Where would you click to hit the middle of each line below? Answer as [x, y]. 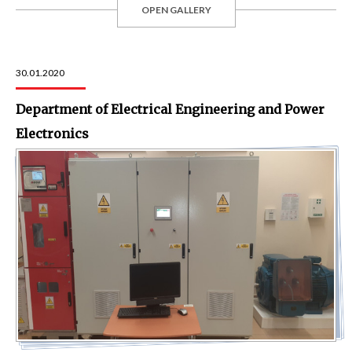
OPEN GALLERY [176, 10]
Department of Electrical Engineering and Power [170, 109]
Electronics [52, 134]
